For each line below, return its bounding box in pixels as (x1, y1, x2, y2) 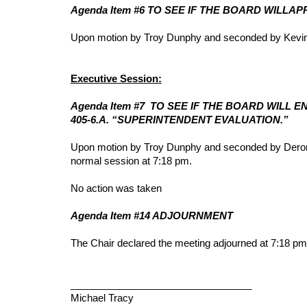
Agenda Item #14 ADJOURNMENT (70, 210, 233, 221)
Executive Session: (70, 73, 162, 84)
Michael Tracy (70, 293, 134, 304)
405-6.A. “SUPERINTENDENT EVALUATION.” (70, 114, 288, 125)
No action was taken (70, 183, 162, 194)
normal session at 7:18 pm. (70, 156, 192, 167)
